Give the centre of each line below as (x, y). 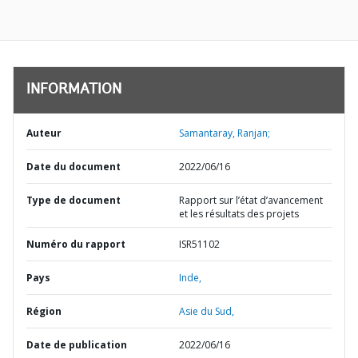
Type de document (74, 200)
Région (44, 311)
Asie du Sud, (207, 311)
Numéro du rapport (76, 244)
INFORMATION (74, 90)
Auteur (44, 133)
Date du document (74, 167)
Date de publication (77, 345)
